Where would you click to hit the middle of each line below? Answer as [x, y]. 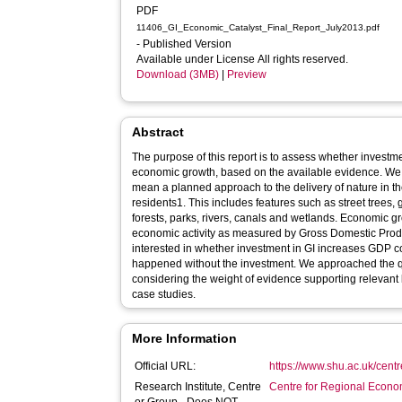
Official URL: [166, 366]
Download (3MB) [178, 74]
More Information [185, 338]
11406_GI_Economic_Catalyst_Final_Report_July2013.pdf [258, 27]
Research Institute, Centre [198, 387]
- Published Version [186, 44]
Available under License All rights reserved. [244, 59]
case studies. [164, 294]
